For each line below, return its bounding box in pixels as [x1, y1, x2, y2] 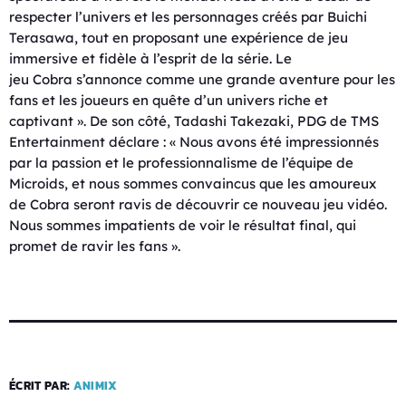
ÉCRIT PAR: [9, 376, 73, 394]
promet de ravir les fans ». [9, 237, 180, 255]
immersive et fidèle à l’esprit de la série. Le [9, 49, 292, 67]
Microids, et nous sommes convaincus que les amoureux [9, 174, 376, 192]
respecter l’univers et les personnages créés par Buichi [9, 7, 367, 25]
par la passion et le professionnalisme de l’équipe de [9, 153, 353, 171]
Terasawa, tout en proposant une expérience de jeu [9, 28, 348, 46]
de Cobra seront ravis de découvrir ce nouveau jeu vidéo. [9, 195, 387, 213]
